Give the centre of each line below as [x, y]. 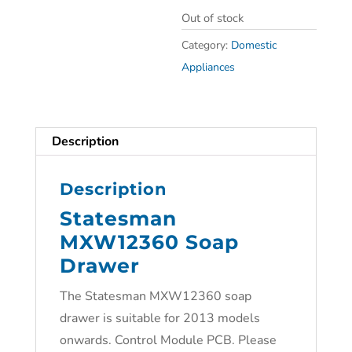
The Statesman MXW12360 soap [155, 296]
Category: [207, 45]
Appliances [209, 67]
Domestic [254, 45]
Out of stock [213, 18]
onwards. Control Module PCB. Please [168, 340]
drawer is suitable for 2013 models [159, 318]
